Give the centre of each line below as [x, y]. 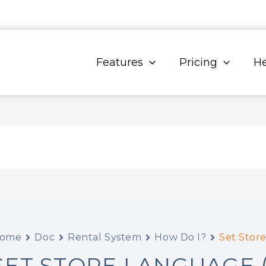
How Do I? [180, 237]
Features [120, 62]
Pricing [199, 62]
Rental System [105, 237]
